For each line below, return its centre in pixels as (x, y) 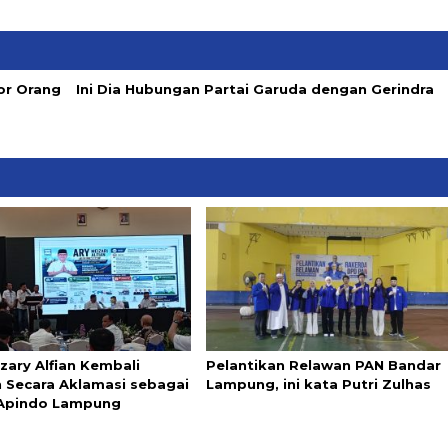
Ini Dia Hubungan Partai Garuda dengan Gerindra (255, 88)
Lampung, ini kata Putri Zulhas (318, 384)
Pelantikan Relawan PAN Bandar (323, 365)
